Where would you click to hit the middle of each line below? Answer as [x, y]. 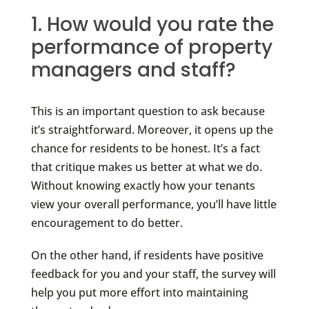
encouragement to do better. [107, 223]
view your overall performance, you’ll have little [153, 205]
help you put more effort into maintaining [139, 293]
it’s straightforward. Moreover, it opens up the [152, 130]
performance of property [151, 48]
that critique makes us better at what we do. [146, 167]
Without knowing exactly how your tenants [143, 186]
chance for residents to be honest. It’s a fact [145, 149]
